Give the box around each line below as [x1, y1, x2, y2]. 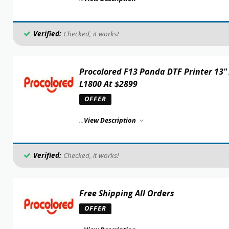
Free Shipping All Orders [79, 188, 174, 199]
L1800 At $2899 [79, 78, 138, 89]
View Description [83, 116, 138, 125]
